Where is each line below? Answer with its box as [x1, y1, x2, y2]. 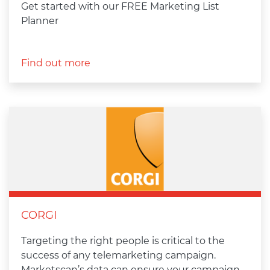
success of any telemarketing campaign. [21, 250, 216, 262]
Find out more [21, 57, 90, 69]
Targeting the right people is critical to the [21, 235, 225, 247]
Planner [21, 15, 58, 27]
